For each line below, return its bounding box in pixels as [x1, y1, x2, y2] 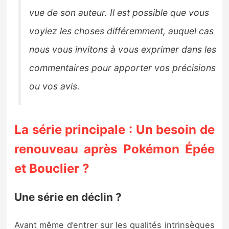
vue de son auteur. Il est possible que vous [29, 7, 210, 18]
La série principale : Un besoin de [14, 122, 215, 137]
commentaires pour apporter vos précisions [29, 62, 216, 73]
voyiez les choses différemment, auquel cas [29, 25, 214, 36]
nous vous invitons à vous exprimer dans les [29, 43, 217, 55]
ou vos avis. [29, 80, 80, 91]
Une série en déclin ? [14, 191, 122, 204]
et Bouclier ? [14, 161, 90, 176]
